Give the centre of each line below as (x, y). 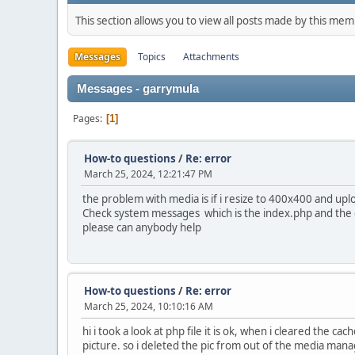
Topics (152, 57)
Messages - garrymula (138, 89)
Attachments (211, 57)
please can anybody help (142, 227)
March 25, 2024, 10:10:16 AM (149, 306)
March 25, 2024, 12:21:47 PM (148, 174)
